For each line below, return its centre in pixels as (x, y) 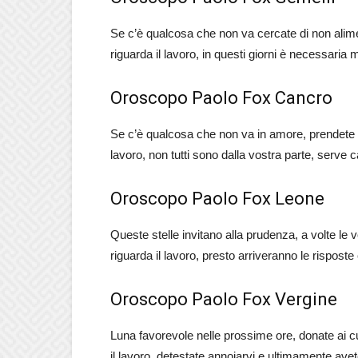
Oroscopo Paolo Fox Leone (217, 199)
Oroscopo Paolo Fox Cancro (221, 98)
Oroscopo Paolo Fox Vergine (224, 299)
